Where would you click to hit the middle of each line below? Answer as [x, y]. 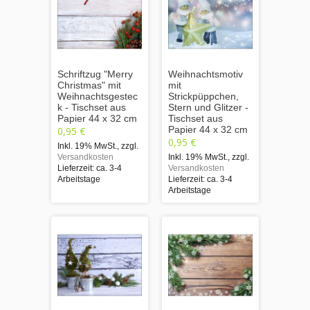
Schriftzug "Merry [95, 74]
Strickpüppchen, [203, 96]
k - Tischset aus [92, 107]
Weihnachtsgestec [98, 96]
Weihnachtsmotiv [206, 74]
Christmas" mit [89, 85]
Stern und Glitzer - [208, 107]
